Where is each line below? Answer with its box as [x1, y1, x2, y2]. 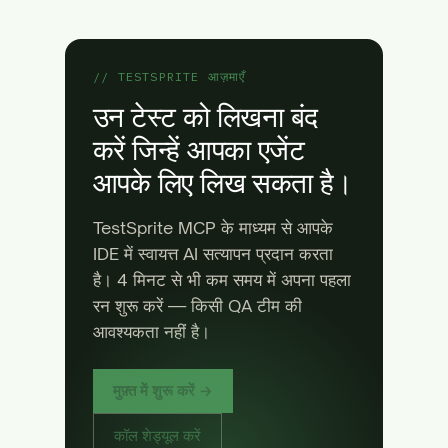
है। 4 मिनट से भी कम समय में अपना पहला [93, 269, 351, 290]
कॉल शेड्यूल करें [114, 425, 201, 444]
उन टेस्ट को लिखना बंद [93, 99, 318, 134]
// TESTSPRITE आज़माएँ [93, 69, 246, 84]
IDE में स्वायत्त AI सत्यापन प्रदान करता [93, 243, 333, 264]
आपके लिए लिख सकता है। [93, 165, 353, 200]
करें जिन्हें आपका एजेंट [93, 132, 305, 167]
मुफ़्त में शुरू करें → [113, 381, 213, 399]
